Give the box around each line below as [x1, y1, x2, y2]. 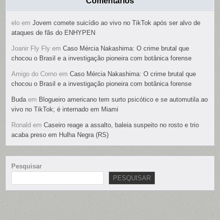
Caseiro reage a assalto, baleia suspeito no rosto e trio [44, 121, 199, 129]
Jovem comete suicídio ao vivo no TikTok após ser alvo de [32, 19, 201, 27]
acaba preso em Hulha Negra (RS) [11, 131, 109, 139]
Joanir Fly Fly [11, 45, 51, 53]
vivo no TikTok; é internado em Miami [11, 106, 119, 113]
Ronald [11, 121, 31, 129]
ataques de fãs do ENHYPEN [11, 29, 96, 37]
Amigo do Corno [11, 70, 57, 78]
